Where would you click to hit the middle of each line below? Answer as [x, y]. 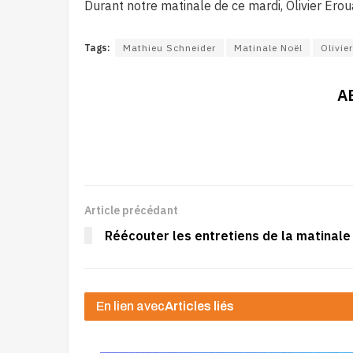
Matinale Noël [268, 48]
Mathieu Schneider [169, 48]
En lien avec [130, 306]
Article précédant [131, 210]
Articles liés [199, 306]
